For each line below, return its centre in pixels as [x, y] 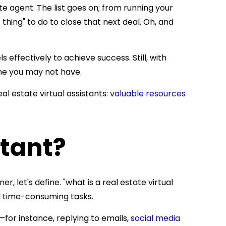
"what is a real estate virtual [118, 182]
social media [155, 218]
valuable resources [148, 94]
